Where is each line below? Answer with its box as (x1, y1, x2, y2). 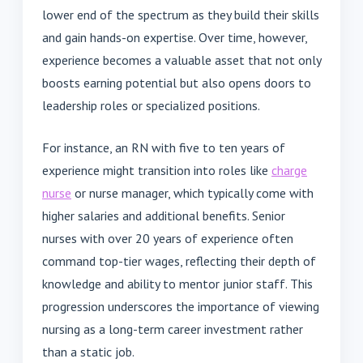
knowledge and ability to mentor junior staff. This (42, 275, 313, 292)
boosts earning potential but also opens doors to (42, 74, 311, 91)
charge (271, 161, 307, 178)
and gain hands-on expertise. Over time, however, (42, 28, 307, 45)
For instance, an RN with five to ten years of (42, 139, 285, 156)
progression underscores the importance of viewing (42, 297, 319, 314)
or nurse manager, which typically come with (71, 184, 314, 201)
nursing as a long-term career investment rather (42, 320, 303, 337)
